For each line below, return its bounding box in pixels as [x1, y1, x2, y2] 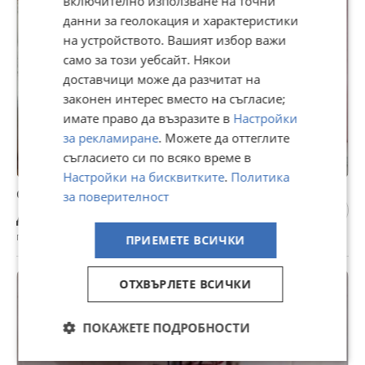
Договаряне [16, 208, 103, 226]
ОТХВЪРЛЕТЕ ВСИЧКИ [119, 276, 252, 292]
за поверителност [63, 188, 169, 204]
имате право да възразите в [63, 110, 234, 126]
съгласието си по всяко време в [63, 149, 252, 165]
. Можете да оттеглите [158, 130, 290, 146]
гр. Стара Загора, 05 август [16, 229, 147, 244]
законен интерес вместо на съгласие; [63, 90, 286, 107]
